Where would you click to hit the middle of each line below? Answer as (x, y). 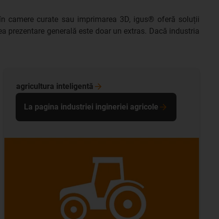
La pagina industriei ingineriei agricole (91, 107)
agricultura (36, 86)
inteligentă (75, 86)
